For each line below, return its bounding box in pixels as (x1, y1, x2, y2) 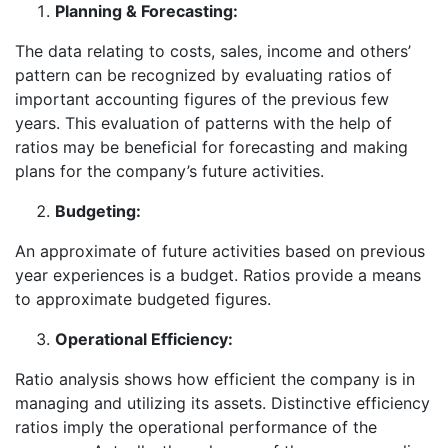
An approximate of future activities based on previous (15, 240, 425, 261)
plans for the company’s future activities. (15, 160, 324, 181)
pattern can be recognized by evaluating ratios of (15, 64, 392, 85)
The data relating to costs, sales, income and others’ (15, 40, 411, 61)
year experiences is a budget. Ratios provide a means (15, 264, 421, 285)
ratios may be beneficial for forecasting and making (15, 136, 408, 157)
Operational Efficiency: (55, 328, 233, 349)
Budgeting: (55, 200, 141, 221)
